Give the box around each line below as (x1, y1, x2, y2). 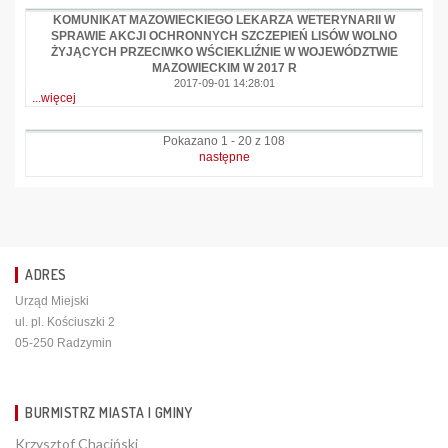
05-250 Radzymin (15, 336, 112, 350)
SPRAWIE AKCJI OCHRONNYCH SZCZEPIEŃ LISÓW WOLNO (51, 29, 397, 43)
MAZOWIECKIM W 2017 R (151, 61, 297, 75)
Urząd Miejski (15, 294, 89, 308)
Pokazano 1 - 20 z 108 (163, 134, 285, 148)
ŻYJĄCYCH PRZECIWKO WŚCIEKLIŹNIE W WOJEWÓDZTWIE (50, 45, 398, 59)
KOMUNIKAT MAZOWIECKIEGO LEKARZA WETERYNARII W (53, 13, 395, 27)
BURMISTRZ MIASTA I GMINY (25, 404, 192, 421)
